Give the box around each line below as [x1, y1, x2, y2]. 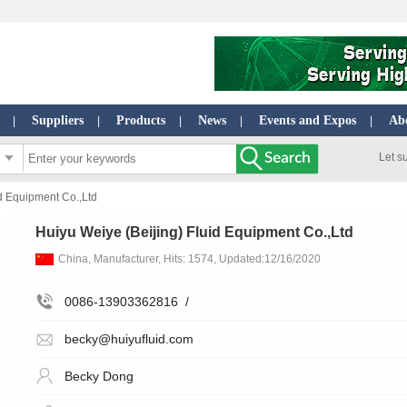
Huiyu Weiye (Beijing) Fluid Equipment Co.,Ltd [35, 224, 353, 240]
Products [116, 114, 165, 127]
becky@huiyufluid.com [64, 332, 194, 347]
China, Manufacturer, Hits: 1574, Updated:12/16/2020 [58, 253, 321, 265]
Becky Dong [64, 369, 134, 384]
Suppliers [32, 114, 84, 127]
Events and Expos [259, 114, 356, 127]
